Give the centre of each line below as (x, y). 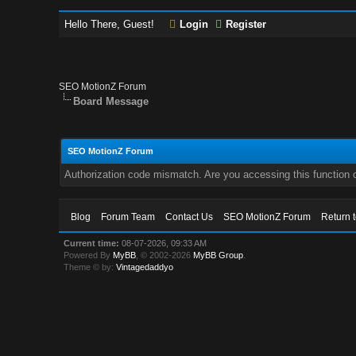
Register (246, 24)
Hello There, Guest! (111, 24)
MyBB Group (219, 255)
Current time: (92, 243)
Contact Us (190, 217)
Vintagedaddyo (145, 267)
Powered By (89, 255)
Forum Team (128, 217)
